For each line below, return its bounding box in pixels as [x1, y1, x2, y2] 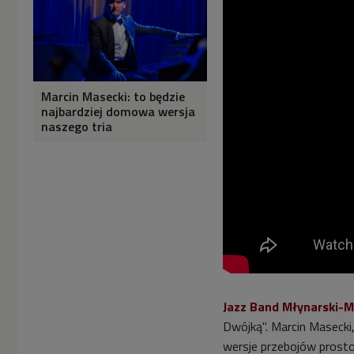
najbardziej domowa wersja [41, 101, 195, 121]
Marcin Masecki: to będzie [41, 86, 185, 106]
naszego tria [41, 116, 112, 136]
